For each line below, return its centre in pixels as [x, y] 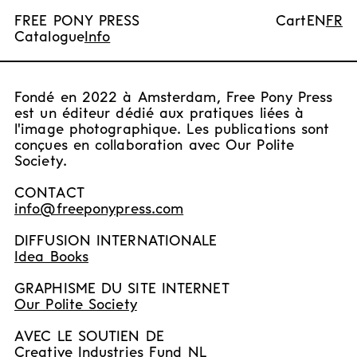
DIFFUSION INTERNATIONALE [116, 242]
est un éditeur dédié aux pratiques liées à [159, 114]
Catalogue [49, 38]
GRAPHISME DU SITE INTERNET [122, 290]
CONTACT [49, 194]
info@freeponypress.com [99, 210]
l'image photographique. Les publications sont [172, 130]
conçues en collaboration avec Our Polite [155, 146]
